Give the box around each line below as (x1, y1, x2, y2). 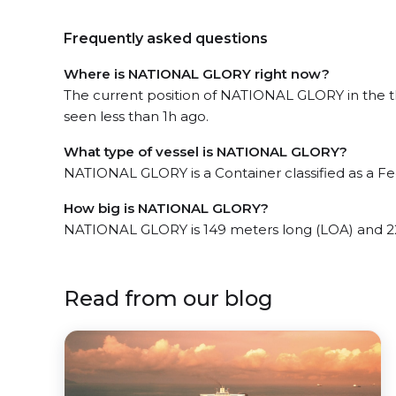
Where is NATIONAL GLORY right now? (64, 65, 330, 82)
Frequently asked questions (64, 29, 268, 47)
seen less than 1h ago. (64, 107, 209, 125)
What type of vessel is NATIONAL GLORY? (64, 142, 347, 160)
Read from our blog (64, 285, 273, 311)
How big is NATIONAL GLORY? (64, 199, 269, 217)
